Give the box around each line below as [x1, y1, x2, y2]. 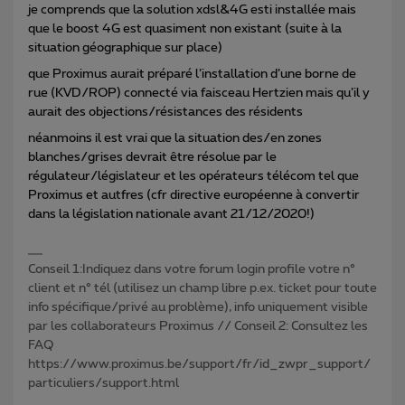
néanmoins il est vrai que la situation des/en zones [28, 132, 322, 146]
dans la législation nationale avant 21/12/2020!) [28, 208, 315, 221]
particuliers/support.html [28, 377, 179, 391]
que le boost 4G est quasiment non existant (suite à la [28, 23, 342, 36]
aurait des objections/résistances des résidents [28, 106, 303, 119]
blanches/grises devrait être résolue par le [28, 151, 277, 165]
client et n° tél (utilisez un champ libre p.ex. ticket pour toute [28, 282, 377, 296]
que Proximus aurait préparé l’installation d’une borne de [28, 68, 356, 81]
